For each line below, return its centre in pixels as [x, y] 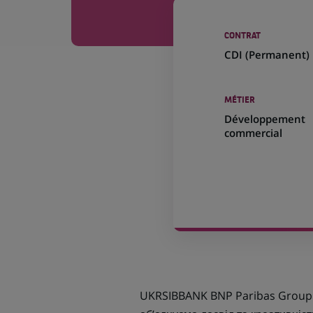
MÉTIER [240, 101]
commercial [254, 133]
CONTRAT [243, 36]
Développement [265, 119]
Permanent [278, 54]
